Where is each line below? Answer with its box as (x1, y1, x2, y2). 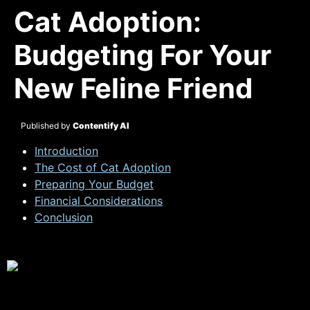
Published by (21, 120, 73, 131)
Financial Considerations (35, 194, 163, 208)
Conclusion (35, 210, 93, 225)
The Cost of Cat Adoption (35, 161, 171, 175)
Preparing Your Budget (35, 177, 154, 192)
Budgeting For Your (14, 38, 271, 72)
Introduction (35, 144, 98, 158)
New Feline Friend (14, 71, 253, 105)
